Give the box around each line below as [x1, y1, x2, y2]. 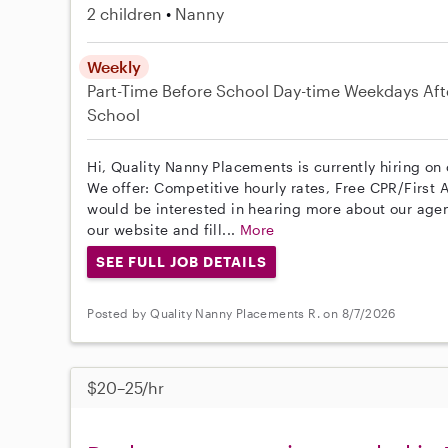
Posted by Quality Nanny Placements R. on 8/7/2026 [87, 306, 396, 321]
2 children [87, 4, 163, 23]
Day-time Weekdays [273, 81, 420, 100]
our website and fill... [87, 221, 240, 238]
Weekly [87, 57, 142, 76]
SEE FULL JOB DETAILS [96, 253, 267, 270]
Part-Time [87, 81, 163, 100]
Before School [162, 81, 270, 100]
